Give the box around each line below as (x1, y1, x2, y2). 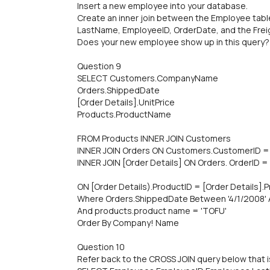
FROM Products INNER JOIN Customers (77, 133, 231, 144)
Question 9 (77, 60, 121, 72)
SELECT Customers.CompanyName (77, 72, 218, 84)
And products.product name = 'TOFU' (77, 205, 227, 216)
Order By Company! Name (77, 217, 179, 228)
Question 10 (77, 241, 125, 253)
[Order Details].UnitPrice (77, 96, 175, 108)
